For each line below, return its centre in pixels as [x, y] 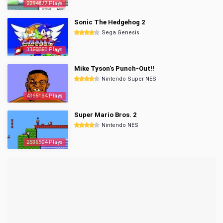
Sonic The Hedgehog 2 [110, 22]
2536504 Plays [45, 142]
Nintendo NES [120, 125]
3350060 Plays [45, 50]
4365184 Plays [45, 96]
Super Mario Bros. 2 [105, 115]
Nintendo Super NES [129, 79]
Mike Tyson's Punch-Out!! [114, 68]
